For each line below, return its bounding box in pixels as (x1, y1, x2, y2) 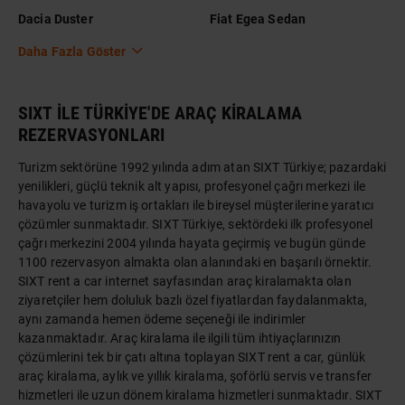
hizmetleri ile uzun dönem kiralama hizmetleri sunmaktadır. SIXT (18, 388, 382, 402)
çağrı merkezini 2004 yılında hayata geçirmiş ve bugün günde (18, 236, 365, 250)
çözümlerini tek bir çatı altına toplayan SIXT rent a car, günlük (18, 350, 366, 364)
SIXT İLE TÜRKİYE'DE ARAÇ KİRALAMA (18, 102, 302, 124)
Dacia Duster (18, 11, 93, 26)
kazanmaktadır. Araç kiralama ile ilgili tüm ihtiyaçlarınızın (18, 331, 341, 345)
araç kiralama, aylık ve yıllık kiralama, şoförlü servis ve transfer (18, 369, 372, 383)
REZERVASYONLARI (18, 124, 165, 146)
